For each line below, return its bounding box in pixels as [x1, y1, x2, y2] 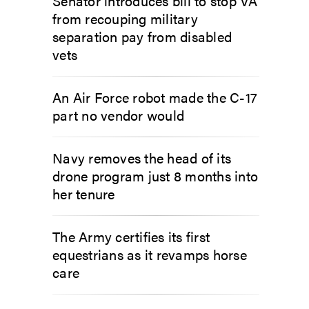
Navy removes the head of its [52, 148, 231, 168]
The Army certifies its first [52, 226, 210, 246]
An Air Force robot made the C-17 [52, 87, 257, 107]
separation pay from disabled [52, 26, 232, 46]
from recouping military [52, 8, 198, 28]
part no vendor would [52, 105, 184, 125]
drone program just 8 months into [52, 166, 258, 186]
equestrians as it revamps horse [52, 244, 247, 264]
